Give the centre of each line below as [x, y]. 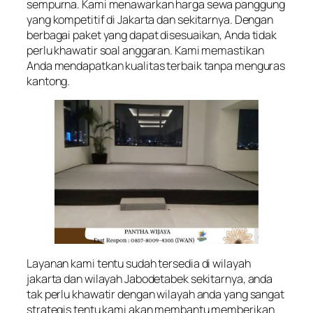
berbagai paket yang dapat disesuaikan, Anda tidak [152, 35]
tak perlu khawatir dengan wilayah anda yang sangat [155, 294]
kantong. [49, 81]
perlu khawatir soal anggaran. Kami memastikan [145, 50]
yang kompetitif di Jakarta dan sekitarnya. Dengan [150, 19]
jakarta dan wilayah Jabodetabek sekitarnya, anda [150, 278]
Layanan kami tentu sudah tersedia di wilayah [139, 263]
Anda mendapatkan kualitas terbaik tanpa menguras [156, 65]
